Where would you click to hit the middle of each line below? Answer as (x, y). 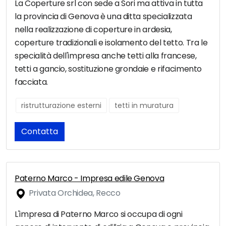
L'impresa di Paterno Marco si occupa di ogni (99, 214)
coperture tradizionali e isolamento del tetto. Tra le (111, 43)
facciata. (31, 82)
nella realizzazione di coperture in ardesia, (93, 30)
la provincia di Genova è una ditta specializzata (103, 17)
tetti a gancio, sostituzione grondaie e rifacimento (108, 69)
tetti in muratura (144, 106)
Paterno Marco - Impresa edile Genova (90, 179)
